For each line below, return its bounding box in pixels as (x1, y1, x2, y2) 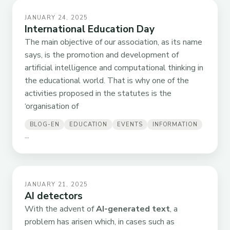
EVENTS (117, 121, 143, 129)
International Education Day (25, 22, 155, 36)
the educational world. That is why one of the (25, 74, 189, 86)
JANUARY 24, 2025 (25, 13, 88, 22)
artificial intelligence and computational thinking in (25, 62, 203, 73)
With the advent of (25, 203, 96, 215)
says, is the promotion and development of (25, 49, 179, 61)
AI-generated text (96, 203, 170, 215)
